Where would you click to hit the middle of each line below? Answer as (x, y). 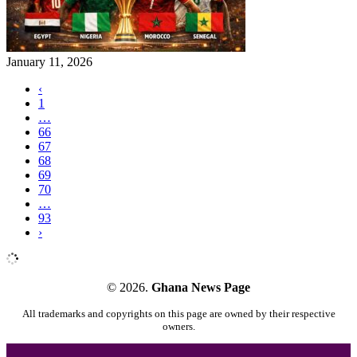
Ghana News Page (201, 288)
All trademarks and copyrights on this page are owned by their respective (178, 314)
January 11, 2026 (49, 62)
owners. (178, 327)
